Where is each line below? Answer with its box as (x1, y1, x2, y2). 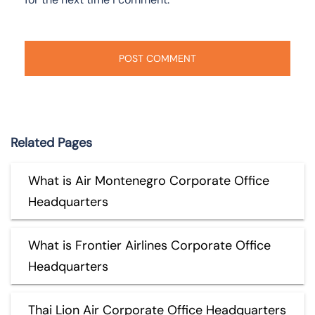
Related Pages (11, 134, 92, 152)
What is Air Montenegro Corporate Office (28, 172, 269, 190)
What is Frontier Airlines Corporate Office (28, 237, 271, 255)
